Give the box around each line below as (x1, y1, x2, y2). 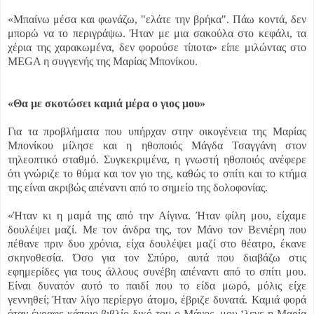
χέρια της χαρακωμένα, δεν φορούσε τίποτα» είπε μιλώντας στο (8, 41, 306, 54)
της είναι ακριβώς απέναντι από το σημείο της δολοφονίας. (8, 182, 268, 194)
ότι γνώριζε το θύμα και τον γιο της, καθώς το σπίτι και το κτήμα (8, 168, 306, 180)
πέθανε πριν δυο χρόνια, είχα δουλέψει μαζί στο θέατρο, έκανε (8, 238, 306, 250)
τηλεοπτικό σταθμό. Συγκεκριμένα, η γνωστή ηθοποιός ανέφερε (8, 153, 306, 166)
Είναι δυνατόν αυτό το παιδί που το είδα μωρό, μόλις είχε (8, 280, 306, 292)
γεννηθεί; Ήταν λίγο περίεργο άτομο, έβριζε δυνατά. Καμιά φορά (8, 294, 306, 306)
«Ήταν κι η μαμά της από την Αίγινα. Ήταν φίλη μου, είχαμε (8, 210, 306, 222)
